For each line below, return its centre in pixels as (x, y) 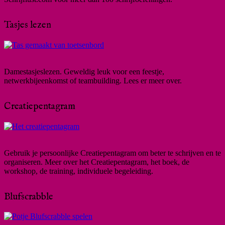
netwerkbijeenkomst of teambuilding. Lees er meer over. (93, 80)
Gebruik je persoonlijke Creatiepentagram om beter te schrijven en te (113, 153)
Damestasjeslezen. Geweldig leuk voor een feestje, (84, 71)
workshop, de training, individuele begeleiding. (79, 171)
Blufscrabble (29, 197)
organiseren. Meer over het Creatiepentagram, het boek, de (97, 162)
